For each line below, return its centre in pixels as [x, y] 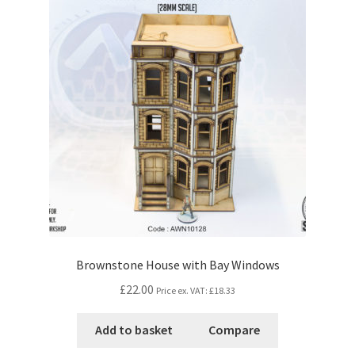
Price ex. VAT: [183, 290]
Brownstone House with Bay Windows [177, 264]
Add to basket [134, 330]
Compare [235, 330]
